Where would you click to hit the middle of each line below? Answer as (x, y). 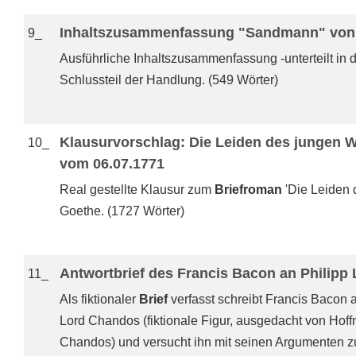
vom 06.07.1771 (112, 164)
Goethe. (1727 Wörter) (122, 211)
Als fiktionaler (99, 299)
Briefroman (248, 190)
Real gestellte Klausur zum (137, 190)
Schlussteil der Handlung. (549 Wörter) (169, 80)
